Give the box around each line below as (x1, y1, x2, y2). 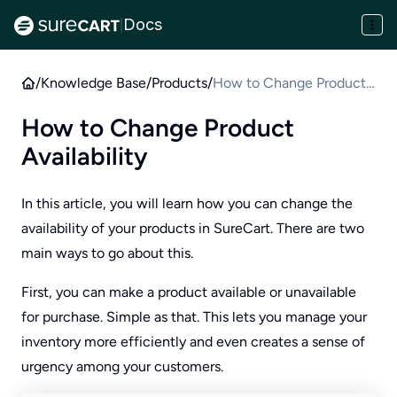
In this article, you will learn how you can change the (21, 195, 353, 212)
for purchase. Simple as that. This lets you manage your (21, 308, 367, 325)
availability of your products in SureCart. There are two (21, 220, 364, 237)
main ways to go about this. (21, 245, 193, 261)
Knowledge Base (41, 74, 146, 91)
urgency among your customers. (21, 358, 223, 375)
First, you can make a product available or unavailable (21, 284, 356, 300)
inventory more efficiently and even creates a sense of (21, 333, 365, 350)
